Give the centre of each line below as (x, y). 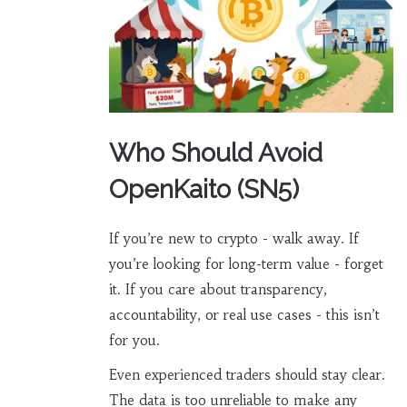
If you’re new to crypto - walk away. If (233, 239)
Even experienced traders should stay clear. (247, 375)
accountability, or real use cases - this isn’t (244, 315)
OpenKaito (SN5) (203, 190)
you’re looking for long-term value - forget (246, 264)
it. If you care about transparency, (218, 290)
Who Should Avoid (215, 154)
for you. (134, 341)
